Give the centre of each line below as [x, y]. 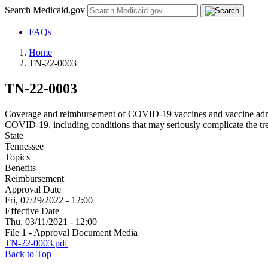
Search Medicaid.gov [46, 10]
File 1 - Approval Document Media [71, 232]
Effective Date [32, 211]
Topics [17, 157]
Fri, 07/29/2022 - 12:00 [49, 200]
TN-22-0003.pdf [36, 243]
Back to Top [28, 254]
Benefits [20, 167]
